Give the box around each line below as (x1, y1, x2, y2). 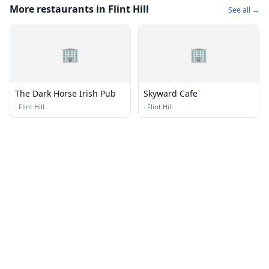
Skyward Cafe (144, 88, 198, 99)
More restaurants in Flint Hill (10, 2, 149, 16)
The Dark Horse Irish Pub (15, 88, 116, 99)
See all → (228, 5, 259, 15)
